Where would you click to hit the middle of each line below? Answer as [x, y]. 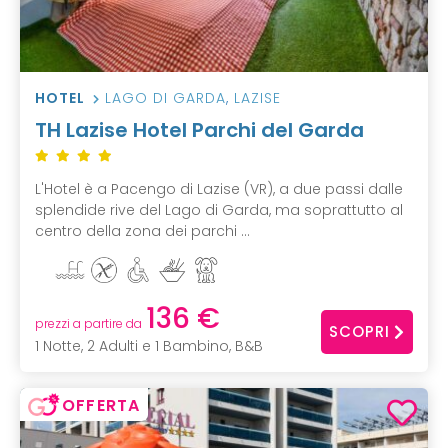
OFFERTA [101, 405]
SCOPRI [359, 332]
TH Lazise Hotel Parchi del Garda [199, 130]
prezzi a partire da [88, 323]
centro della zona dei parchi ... [142, 231]
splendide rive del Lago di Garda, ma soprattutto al [219, 210]
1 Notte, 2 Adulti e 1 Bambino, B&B [149, 345]
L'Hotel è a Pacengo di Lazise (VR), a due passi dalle [219, 189]
